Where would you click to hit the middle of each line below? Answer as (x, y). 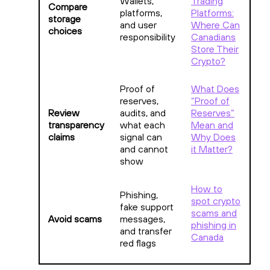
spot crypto (216, 200)
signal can (141, 137)
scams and (214, 212)
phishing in (214, 224)
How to (207, 188)
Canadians (213, 36)
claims (61, 137)
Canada (207, 237)
